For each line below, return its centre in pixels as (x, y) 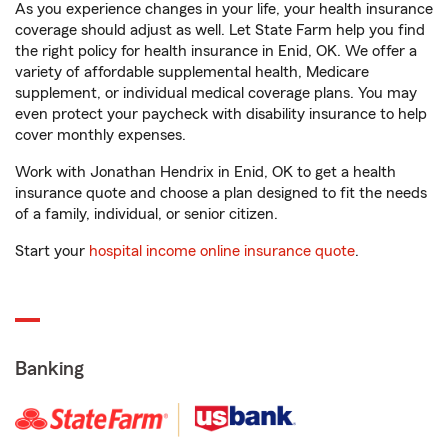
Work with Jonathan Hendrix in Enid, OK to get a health (205, 172)
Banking (49, 369)
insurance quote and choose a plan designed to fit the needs (221, 193)
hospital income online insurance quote (222, 251)
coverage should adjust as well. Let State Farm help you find (220, 30)
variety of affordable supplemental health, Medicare (192, 72)
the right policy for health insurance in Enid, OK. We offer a (216, 51)
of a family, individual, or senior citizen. (146, 214)
